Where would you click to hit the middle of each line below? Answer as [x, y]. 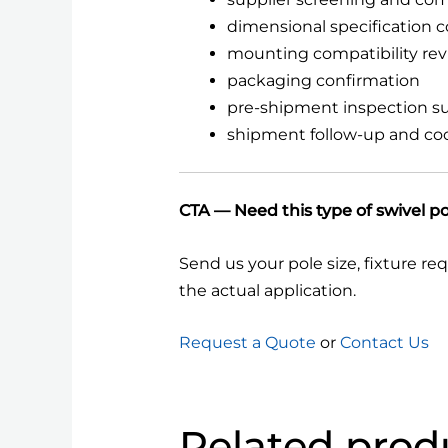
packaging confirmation [323, 81]
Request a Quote [247, 343]
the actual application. [267, 290]
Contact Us [384, 343]
